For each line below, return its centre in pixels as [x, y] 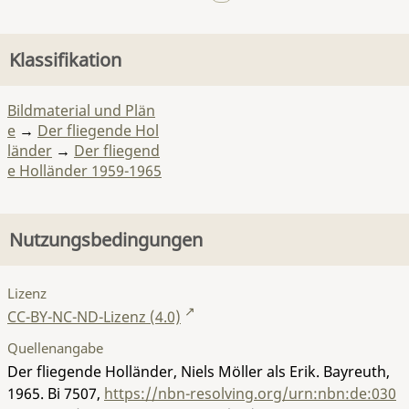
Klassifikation [65, 60]
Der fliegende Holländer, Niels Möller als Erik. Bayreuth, [199, 371]
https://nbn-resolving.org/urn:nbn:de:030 [250, 393]
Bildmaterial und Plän [81, 110]
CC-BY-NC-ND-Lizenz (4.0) [94, 316]
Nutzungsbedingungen [106, 240]
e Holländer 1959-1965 [84, 171]
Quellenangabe [55, 347]
